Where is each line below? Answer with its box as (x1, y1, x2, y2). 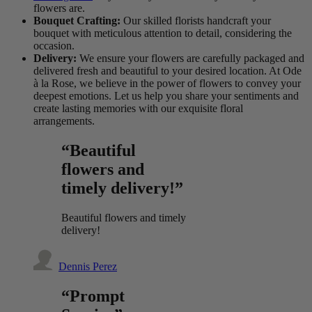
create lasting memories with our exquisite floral (33, 102, 243, 115)
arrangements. (33, 115, 95, 127)
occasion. (33, 40, 75, 52)
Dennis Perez (58, 260, 117, 272)
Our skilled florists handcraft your (120, 15, 271, 27)
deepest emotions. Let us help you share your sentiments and (33, 90, 299, 102)
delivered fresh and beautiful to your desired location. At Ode (33, 65, 302, 77)
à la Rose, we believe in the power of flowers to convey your (33, 77, 301, 90)
